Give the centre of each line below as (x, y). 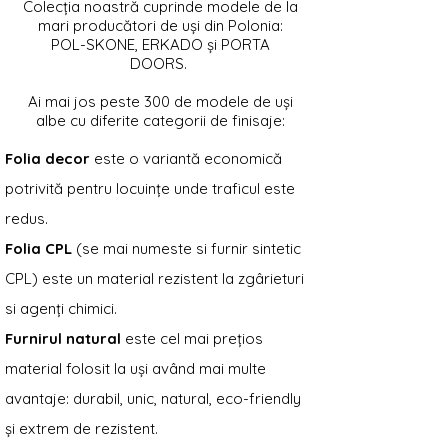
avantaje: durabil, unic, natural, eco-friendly (153, 398)
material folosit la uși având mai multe (135, 368)
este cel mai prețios (192, 338)
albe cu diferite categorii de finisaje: (160, 120)
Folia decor (47, 158)
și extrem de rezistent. (81, 428)
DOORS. (160, 63)
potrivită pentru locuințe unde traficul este (150, 188)
